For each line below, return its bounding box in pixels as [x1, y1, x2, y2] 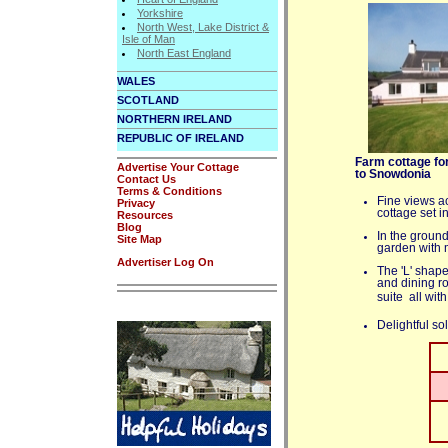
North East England [137, 46, 231, 59]
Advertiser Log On [117, 255, 214, 268]
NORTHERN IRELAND [117, 112, 232, 125]
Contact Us [117, 172, 176, 185]
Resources [117, 208, 173, 221]
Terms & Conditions [117, 184, 222, 197]
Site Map [117, 232, 162, 245]
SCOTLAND [117, 93, 179, 106]
